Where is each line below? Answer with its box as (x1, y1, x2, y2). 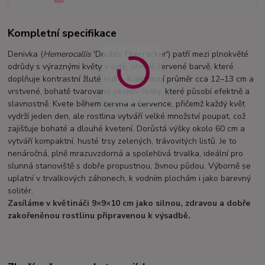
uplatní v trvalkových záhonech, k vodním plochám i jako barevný (8, 173, 251, 185)
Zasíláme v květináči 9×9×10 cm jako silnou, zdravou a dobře (8, 198, 251, 209)
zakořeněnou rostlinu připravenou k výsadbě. (8, 210, 191, 222)
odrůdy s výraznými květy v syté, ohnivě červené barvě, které (8, 61, 234, 73)
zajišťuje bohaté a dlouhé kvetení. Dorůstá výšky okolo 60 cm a (8, 123, 245, 135)
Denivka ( (8, 49, 44, 60)
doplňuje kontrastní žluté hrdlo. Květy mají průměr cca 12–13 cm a (8, 73, 254, 85)
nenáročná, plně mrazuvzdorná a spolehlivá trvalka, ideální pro (8, 148, 244, 160)
